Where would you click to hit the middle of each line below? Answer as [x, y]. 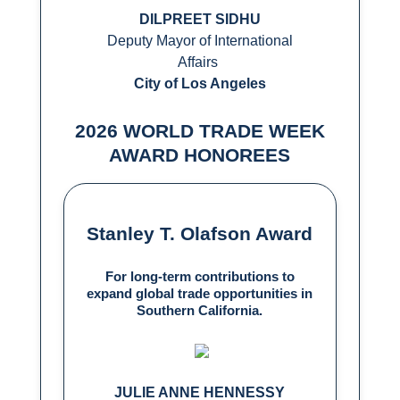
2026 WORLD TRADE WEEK [200, 131]
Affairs [198, 62]
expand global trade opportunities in [200, 294]
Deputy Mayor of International [200, 41]
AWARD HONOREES [200, 155]
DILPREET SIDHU [200, 20]
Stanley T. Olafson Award [200, 234]
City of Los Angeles [200, 84]
